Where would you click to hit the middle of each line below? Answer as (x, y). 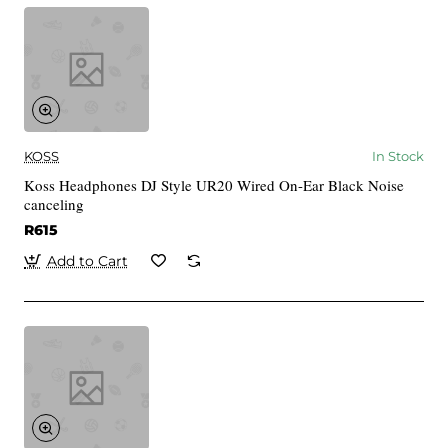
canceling (54, 203)
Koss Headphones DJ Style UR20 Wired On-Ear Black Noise (214, 184)
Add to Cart (87, 260)
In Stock (398, 155)
